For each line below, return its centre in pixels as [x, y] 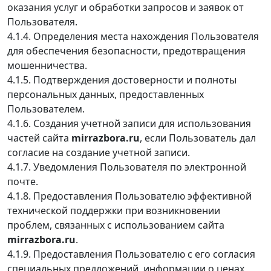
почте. [23, 181]
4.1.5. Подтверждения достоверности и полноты [122, 80]
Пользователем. [46, 109]
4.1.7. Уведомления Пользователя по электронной [127, 167]
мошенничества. [47, 65]
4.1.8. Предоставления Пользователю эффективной [129, 196]
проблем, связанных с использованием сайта [116, 225]
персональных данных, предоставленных [106, 94]
